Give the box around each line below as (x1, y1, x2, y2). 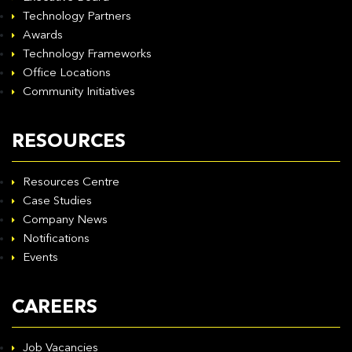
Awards (23, 30, 63, 42)
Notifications (23, 233, 90, 245)
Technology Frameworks (23, 49, 152, 60)
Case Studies (23, 196, 92, 207)
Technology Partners (23, 11, 131, 23)
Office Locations (23, 68, 111, 79)
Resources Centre (23, 177, 119, 189)
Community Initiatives (23, 86, 135, 98)
